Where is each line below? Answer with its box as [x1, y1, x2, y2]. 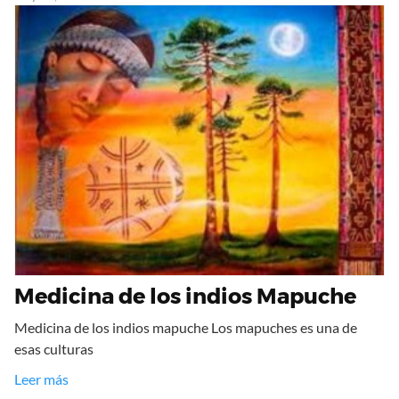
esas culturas [14, 340, 94, 358]
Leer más [14, 370, 69, 388]
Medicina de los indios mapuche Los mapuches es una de [14, 319, 357, 337]
